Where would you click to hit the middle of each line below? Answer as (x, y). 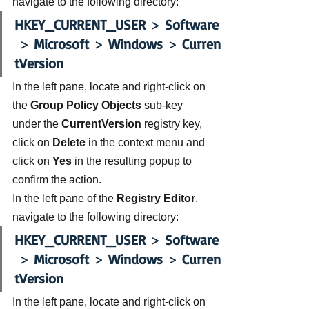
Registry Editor (156, 198)
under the (37, 124)
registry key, (175, 124)
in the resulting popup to (133, 161)
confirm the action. (57, 180)
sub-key (165, 105)
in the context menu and (148, 142)
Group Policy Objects (87, 105)
